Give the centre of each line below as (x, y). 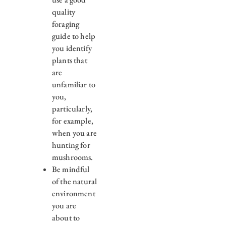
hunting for (71, 145)
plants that (69, 61)
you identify (72, 48)
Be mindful (71, 169)
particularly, (72, 109)
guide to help (74, 36)
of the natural (74, 182)
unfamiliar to (74, 85)
